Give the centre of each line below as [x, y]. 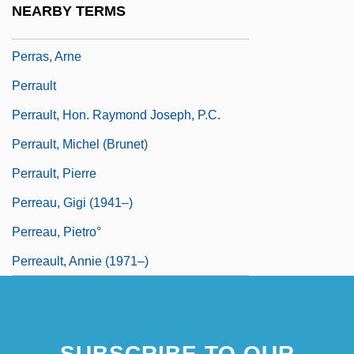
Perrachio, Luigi [56, 27]
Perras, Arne [47, 56]
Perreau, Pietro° [56, 232]
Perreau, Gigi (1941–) [72, 202]
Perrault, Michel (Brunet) [80, 144]
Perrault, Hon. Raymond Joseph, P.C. [116, 115]
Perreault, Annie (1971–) [80, 261]
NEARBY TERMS [69, 11]
